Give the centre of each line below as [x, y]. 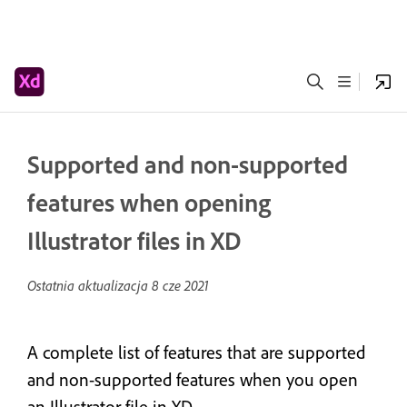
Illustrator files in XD [134, 240]
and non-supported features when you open [193, 379]
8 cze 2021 [180, 285]
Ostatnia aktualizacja [89, 285]
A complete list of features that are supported [196, 352]
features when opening [149, 202]
